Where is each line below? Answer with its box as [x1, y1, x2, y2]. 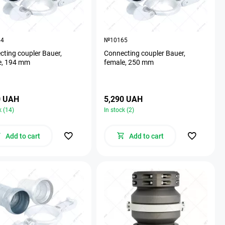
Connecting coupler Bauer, [104, 49, 185, 57]
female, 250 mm [104, 58, 154, 66]
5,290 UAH [104, 94, 143, 104]
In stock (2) [104, 106, 134, 114]
